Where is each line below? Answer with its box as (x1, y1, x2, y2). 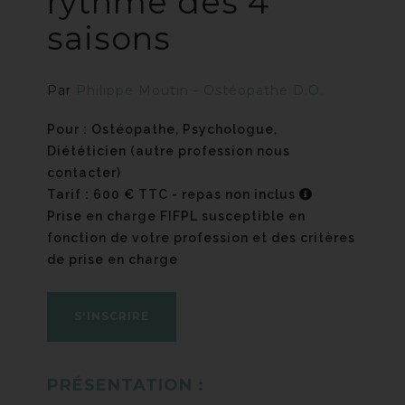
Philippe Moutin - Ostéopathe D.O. (76, 82, 325, 99)
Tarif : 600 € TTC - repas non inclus (47, 187, 300, 202)
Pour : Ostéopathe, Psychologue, (47, 122, 278, 137)
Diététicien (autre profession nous (47, 144, 291, 158)
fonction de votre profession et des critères (47, 231, 356, 245)
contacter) (47, 165, 122, 180)
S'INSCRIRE (74, 309, 150, 323)
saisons (47, 19, 172, 58)
